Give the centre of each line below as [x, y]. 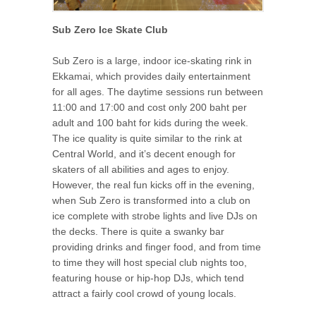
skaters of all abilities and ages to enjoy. [141, 170]
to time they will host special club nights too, [150, 263]
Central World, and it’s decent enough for [144, 154]
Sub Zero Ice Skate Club [110, 29]
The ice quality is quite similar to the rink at [147, 139]
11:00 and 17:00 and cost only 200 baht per [150, 108]
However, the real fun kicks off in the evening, [153, 185]
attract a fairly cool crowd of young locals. [144, 294]
